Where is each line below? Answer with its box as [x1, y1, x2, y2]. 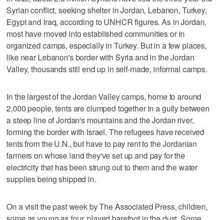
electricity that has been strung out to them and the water [6, 161, 198, 173]
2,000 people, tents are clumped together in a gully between [6, 102, 210, 114]
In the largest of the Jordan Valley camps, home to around [6, 90, 202, 102]
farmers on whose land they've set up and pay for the [6, 149, 186, 161]
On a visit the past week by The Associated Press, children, [6, 200, 208, 212]
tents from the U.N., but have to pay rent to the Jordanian [6, 137, 197, 149]
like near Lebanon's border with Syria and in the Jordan [6, 51, 194, 63]
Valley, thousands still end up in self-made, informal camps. [6, 63, 207, 75]
